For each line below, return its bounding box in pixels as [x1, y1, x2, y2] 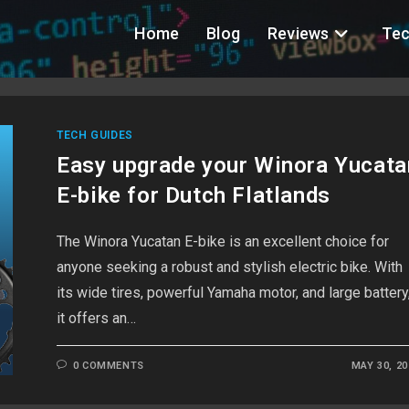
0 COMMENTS [72, 360, 144, 372]
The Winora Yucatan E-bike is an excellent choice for [57, 233, 390, 250]
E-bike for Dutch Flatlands [57, 183, 330, 208]
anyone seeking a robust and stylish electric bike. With [57, 258, 404, 276]
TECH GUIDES [57, 129, 133, 142]
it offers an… [57, 309, 137, 327]
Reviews [267, 24, 330, 43]
